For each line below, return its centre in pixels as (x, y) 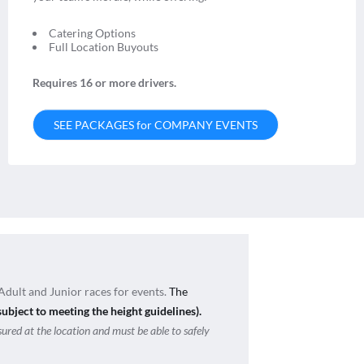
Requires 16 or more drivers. (106, 82)
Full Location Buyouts (104, 46)
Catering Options (92, 32)
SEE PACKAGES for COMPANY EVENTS (156, 124)
